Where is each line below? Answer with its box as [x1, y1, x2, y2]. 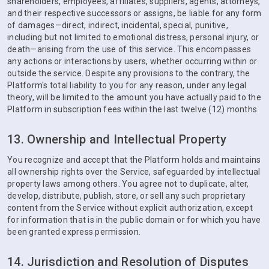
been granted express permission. [7, 227, 141, 237]
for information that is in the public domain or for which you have [7, 215, 261, 225]
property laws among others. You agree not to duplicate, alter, [7, 179, 249, 189]
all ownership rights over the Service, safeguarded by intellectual [7, 167, 261, 177]
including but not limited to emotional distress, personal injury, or [7, 32, 259, 42]
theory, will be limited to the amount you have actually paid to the [7, 92, 261, 102]
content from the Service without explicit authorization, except [7, 203, 253, 213]
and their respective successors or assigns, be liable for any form [7, 8, 262, 18]
